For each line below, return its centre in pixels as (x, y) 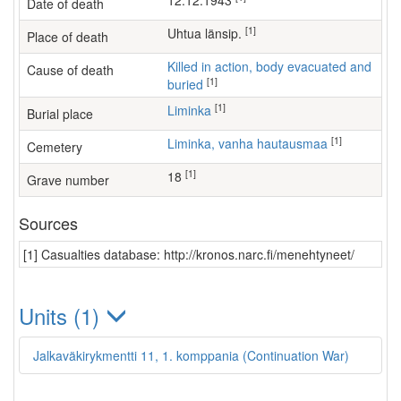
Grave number (68, 180)
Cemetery (55, 147)
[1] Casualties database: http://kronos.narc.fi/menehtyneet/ (189, 254)
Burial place (60, 114)
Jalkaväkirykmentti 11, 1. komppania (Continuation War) (191, 355)
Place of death (68, 37)
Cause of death (70, 70)
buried (185, 84)
